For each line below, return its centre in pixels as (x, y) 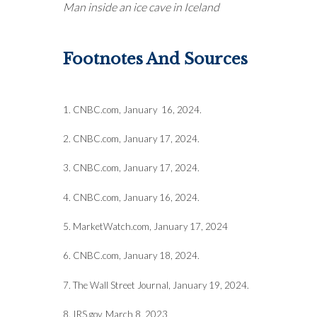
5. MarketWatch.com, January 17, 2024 (145, 226)
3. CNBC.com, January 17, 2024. (131, 167)
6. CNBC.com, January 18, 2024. (132, 255)
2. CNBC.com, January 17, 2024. (131, 138)
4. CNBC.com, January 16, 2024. (131, 197)
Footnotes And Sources (155, 59)
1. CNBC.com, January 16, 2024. (132, 109)
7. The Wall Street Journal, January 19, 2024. (156, 285)
